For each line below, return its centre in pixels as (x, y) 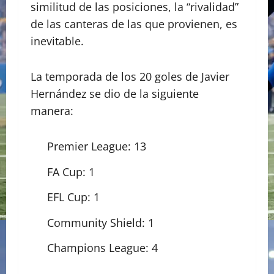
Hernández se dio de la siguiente (115, 94)
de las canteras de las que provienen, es (134, 24)
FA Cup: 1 (71, 172)
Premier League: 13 (97, 146)
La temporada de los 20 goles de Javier (130, 77)
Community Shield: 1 (101, 222)
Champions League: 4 (102, 248)
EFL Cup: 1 (73, 197)
